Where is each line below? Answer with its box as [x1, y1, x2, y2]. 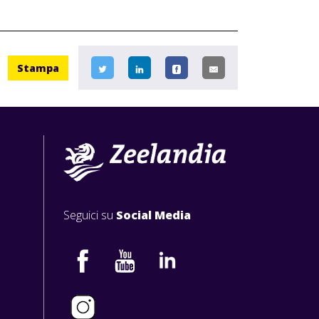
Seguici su [63, 207, 113, 224]
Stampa [17, 61, 60, 75]
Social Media [116, 207, 191, 224]
